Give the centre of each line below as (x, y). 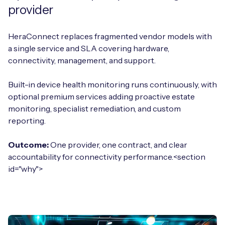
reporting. (27, 120)
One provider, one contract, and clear (118, 144)
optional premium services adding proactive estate (101, 96)
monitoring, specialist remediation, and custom (94, 108)
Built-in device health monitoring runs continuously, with (113, 84)
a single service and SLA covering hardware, (89, 48)
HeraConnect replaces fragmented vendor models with (110, 36)
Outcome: (28, 144)
